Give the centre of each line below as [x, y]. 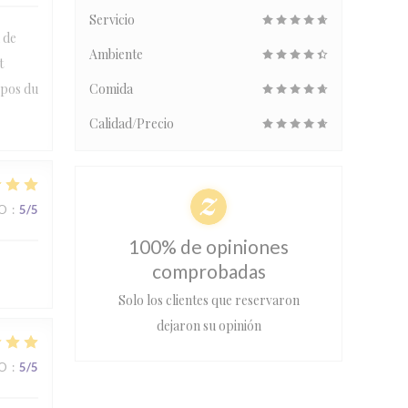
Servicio [112, 20]
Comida [111, 89]
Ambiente [116, 54]
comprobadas [209, 271]
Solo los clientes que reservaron [209, 300]
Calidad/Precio [132, 123]
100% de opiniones [209, 246]
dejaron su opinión [209, 326]
